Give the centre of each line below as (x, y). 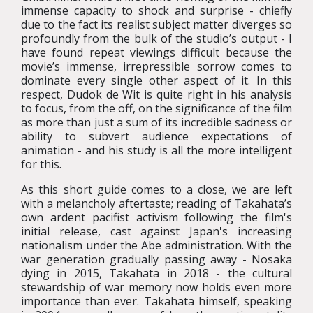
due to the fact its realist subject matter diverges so (156, 24)
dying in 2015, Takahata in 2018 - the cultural (156, 273)
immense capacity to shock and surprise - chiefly (156, 10)
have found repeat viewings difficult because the (156, 52)
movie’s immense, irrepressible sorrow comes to (156, 66)
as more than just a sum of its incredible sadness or (156, 122)
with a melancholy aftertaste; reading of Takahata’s (156, 203)
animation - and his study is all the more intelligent (156, 150)
